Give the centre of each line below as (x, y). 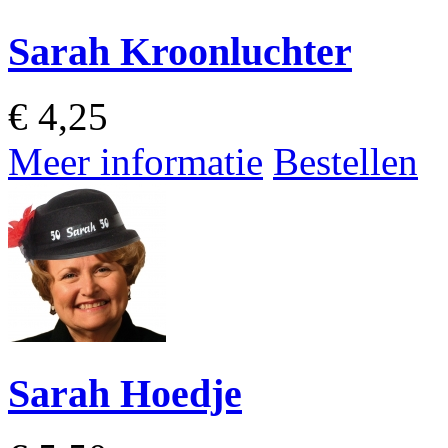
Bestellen (345, 161)
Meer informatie (135, 161)
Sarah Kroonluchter (180, 52)
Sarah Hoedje (125, 393)
